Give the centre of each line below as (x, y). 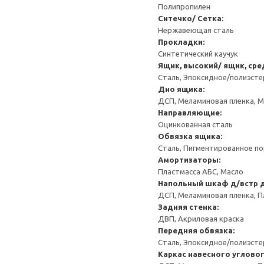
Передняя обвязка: (196, 230)
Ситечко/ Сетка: (191, 18)
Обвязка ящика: (190, 136)
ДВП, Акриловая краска (201, 219)
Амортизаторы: (189, 160)
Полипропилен (184, 6)
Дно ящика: (181, 89)
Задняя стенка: (188, 207)
